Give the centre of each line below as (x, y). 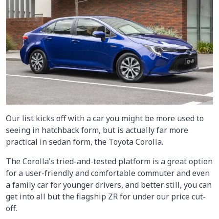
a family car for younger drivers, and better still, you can (109, 185)
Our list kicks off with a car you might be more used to (105, 118)
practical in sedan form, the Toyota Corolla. (85, 142)
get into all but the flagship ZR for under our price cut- (106, 196)
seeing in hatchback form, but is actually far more (97, 130)
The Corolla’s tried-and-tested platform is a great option (109, 161)
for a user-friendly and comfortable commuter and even (108, 173)
